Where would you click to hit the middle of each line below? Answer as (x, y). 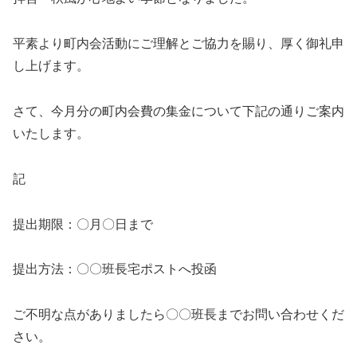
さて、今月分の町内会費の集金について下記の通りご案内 (178, 111)
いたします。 (51, 133)
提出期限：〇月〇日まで (83, 224)
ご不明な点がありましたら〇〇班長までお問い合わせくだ (178, 315)
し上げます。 (51, 66)
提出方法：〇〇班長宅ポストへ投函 (115, 269)
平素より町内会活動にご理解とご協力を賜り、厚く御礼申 (178, 44)
